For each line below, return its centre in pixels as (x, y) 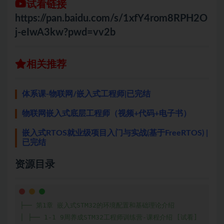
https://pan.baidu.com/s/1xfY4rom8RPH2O (111, 19)
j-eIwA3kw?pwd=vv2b (65, 33)
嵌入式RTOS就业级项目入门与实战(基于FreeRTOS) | (115, 133)
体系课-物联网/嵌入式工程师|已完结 (86, 94)
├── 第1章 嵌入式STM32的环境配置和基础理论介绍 (97, 205)
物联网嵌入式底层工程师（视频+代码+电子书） (106, 114)
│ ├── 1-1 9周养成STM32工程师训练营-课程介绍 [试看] (109, 217)
